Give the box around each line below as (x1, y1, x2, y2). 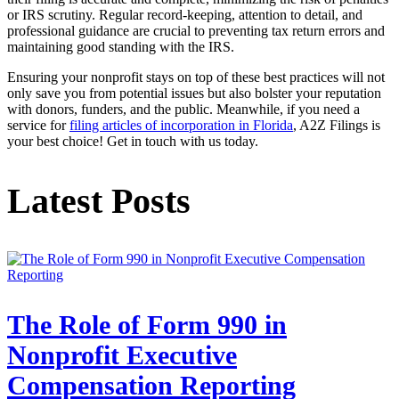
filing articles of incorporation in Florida (69, 118, 293, 134)
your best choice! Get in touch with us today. (7, 134, 258, 150)
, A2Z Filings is (293, 118, 380, 134)
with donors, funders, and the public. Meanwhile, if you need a (7, 102, 360, 118)
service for (7, 118, 69, 134)
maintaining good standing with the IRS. (7, 39, 234, 55)
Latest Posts (7, 180, 191, 221)
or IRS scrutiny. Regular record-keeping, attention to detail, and (7, 7, 362, 23)
